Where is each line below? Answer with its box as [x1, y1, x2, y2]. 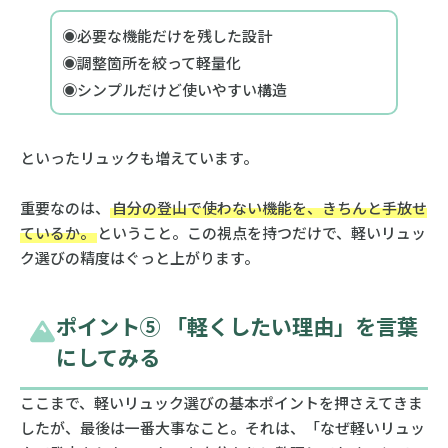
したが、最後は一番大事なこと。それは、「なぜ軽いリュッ [19, 417, 425, 439]
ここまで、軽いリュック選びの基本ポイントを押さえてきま [19, 392, 423, 414]
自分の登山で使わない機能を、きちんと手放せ [111, 197, 427, 219]
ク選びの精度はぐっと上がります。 [19, 247, 259, 269]
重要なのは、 [19, 197, 110, 219]
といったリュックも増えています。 [19, 147, 258, 169]
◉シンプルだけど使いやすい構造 [61, 79, 287, 101]
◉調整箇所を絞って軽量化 [61, 52, 241, 74]
